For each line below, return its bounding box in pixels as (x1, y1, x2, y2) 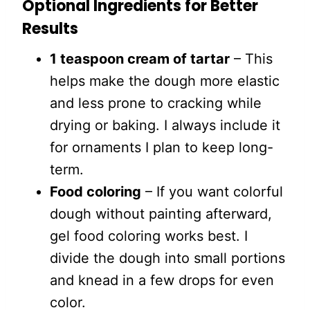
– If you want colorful (141, 183, 283, 200)
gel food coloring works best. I (50, 228, 248, 244)
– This (230, 51, 273, 67)
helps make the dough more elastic (50, 73, 280, 89)
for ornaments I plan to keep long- (50, 139, 273, 156)
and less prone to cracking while (50, 95, 262, 111)
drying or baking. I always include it (50, 117, 280, 134)
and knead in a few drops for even (50, 272, 274, 289)
